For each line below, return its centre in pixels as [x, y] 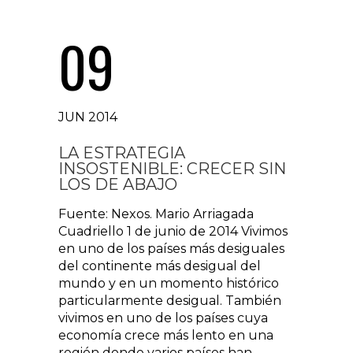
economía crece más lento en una [166, 335]
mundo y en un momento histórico [169, 283]
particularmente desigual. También [170, 301]
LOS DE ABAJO [118, 184]
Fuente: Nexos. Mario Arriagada [156, 214]
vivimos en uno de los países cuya [163, 318]
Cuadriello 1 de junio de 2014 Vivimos [173, 231]
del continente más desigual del [160, 266]
